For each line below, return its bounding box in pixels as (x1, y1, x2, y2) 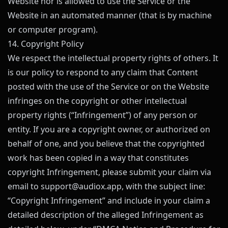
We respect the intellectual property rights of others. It (8, 52, 218, 64)
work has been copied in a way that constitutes (8, 152, 189, 163)
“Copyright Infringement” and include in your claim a (8, 195, 210, 206)
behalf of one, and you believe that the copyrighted (8, 138, 205, 149)
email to (8, 181, 39, 192)
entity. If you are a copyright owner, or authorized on (8, 124, 210, 135)
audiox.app (79, 181, 122, 192)
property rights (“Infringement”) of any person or (8, 109, 197, 121)
